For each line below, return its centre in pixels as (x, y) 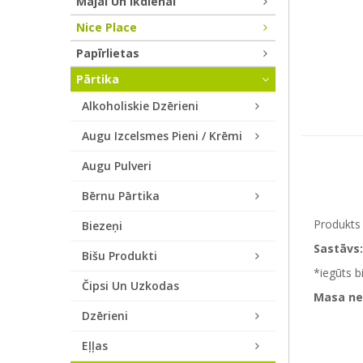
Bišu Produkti (120, 256)
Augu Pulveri (117, 166)
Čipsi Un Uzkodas (130, 286)
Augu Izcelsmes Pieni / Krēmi (162, 136)
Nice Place (107, 27)
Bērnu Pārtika (121, 196)
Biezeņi (102, 226)
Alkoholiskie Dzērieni (140, 106)
